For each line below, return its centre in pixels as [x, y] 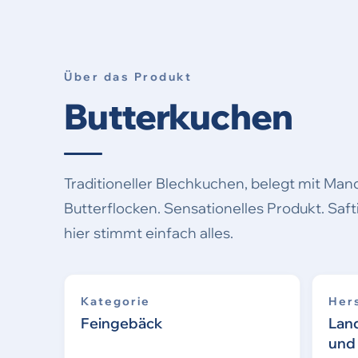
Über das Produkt [128, 77]
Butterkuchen [178, 117]
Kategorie [115, 302]
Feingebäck [122, 324]
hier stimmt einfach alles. [149, 233]
